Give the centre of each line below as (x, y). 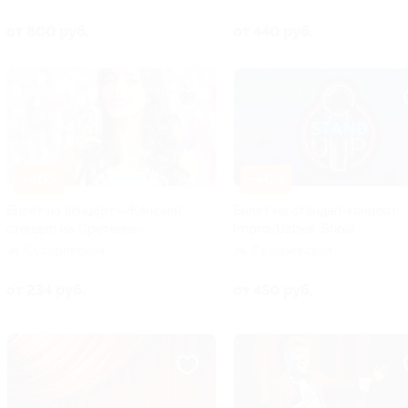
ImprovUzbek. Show (294, 228)
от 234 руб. (46, 290)
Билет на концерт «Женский (94, 210)
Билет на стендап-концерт (315, 210)
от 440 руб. (273, 31)
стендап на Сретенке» (76, 228)
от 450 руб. (273, 290)
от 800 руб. (48, 31)
